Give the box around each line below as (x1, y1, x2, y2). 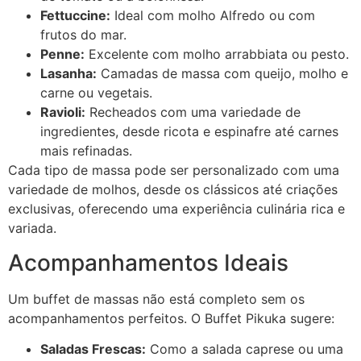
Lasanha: (40, 65, 97, 82)
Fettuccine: (40, 7, 110, 24)
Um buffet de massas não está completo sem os (8, 290, 305, 307)
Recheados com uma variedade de (85, 104, 301, 121)
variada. (8, 220, 56, 237)
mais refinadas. (40, 143, 132, 160)
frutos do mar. (40, 27, 127, 44)
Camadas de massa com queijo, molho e (97, 65, 348, 82)
